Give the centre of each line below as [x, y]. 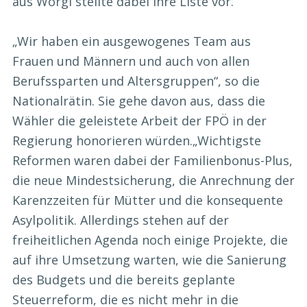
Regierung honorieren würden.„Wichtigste [137, 141]
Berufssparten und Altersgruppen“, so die [136, 81]
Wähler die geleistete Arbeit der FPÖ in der [139, 121]
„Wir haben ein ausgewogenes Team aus [132, 41]
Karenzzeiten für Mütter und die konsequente [148, 200]
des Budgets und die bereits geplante [124, 280]
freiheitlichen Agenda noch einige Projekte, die [150, 240]
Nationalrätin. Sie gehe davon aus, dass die [139, 101]
